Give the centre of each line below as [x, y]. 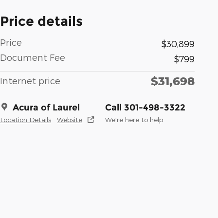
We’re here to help [134, 119]
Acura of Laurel [46, 107]
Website [70, 119]
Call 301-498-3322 [145, 107]
